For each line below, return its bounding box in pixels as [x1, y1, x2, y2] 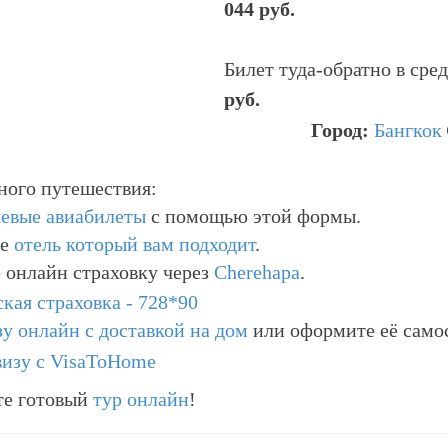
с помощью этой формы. [146, 205, 361, 227]
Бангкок [374, 119, 442, 141]
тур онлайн [93, 387, 189, 410]
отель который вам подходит [14, 233, 255, 255]
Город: [311, 119, 374, 141]
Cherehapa [214, 261, 300, 283]
